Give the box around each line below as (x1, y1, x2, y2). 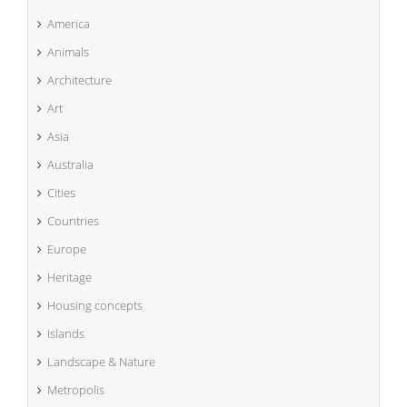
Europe (47, 241, 86, 258)
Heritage (47, 269, 92, 286)
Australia (47, 156, 94, 174)
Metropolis (47, 382, 104, 399)
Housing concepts (47, 297, 143, 314)
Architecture (47, 72, 112, 89)
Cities (47, 184, 75, 202)
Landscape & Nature (47, 353, 155, 371)
